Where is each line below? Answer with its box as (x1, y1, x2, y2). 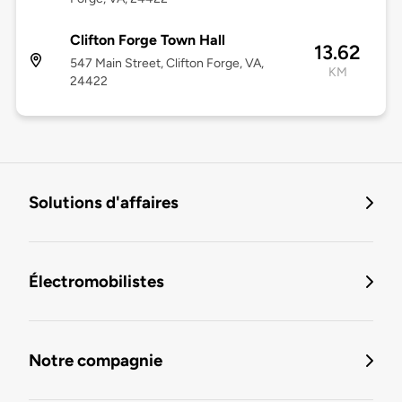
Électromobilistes (29, 271, 164, 293)
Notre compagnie (29, 350, 162, 371)
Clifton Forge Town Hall (69, 31, 225, 49)
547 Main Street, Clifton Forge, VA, (69, 56, 264, 72)
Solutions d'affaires (29, 192, 179, 214)
